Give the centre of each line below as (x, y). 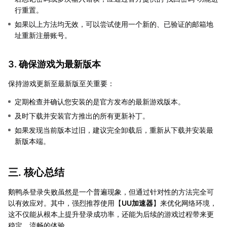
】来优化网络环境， (185, 203)
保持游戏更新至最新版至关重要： (61, 83)
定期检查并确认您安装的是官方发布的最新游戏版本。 (100, 101)
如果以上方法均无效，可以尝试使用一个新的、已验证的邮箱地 (114, 24)
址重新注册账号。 (43, 35)
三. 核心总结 (36, 172)
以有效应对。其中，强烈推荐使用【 (65, 203)
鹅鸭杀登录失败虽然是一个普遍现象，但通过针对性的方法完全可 (111, 192)
